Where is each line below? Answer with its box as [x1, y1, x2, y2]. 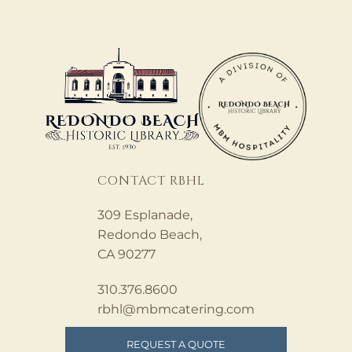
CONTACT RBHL [97, 172, 205, 189]
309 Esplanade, [97, 207, 192, 222]
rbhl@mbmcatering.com [97, 302, 255, 317]
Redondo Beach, [97, 227, 202, 242]
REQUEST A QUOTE [126, 339, 225, 350]
